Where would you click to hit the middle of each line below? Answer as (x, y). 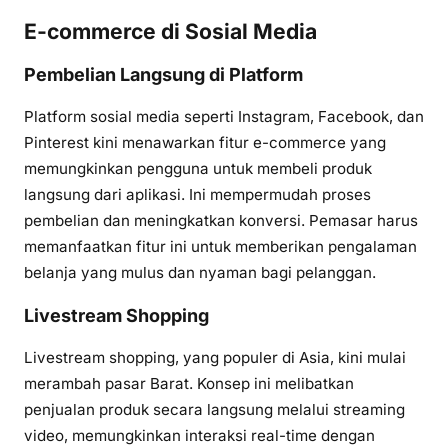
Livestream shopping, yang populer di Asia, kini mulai (215, 358)
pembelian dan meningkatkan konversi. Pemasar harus (221, 221)
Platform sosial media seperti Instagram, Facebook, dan (224, 117)
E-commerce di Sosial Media (170, 32)
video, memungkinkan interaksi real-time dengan (199, 436)
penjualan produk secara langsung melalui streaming (214, 410)
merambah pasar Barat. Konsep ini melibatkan (189, 384)
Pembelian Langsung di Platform (163, 75)
